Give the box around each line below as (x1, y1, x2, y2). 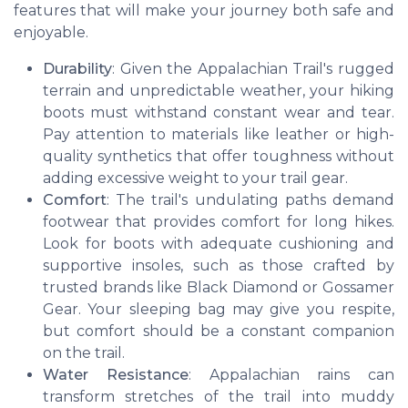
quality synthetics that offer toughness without (43, 147, 394, 165)
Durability (43, 59, 112, 77)
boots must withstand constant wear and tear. (43, 103, 394, 121)
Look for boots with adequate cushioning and (43, 234, 394, 252)
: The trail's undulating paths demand (107, 190, 394, 209)
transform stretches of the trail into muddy (43, 387, 394, 405)
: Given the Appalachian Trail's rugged (112, 59, 394, 77)
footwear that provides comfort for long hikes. (43, 212, 394, 230)
